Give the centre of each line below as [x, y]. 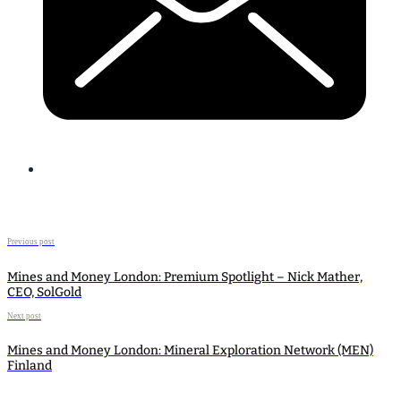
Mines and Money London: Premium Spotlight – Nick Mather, [185, 277]
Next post [24, 316]
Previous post [31, 242]
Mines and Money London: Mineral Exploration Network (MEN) [190, 350]
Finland [30, 365]
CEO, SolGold [44, 292]
